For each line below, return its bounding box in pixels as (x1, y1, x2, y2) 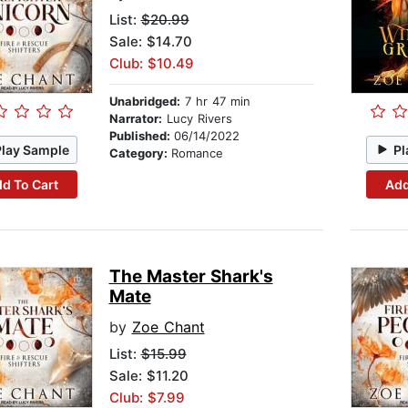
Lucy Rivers (161, 111, 232, 127)
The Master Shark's (108, 266, 273, 288)
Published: (108, 128, 174, 144)
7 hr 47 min (179, 94, 250, 109)
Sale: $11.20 (108, 367, 189, 385)
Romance (170, 146, 223, 161)
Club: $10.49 (108, 55, 194, 73)
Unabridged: (108, 94, 180, 109)
